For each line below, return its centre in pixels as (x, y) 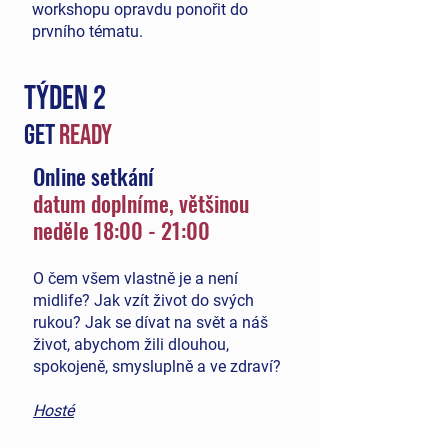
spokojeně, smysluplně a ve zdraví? (159, 366)
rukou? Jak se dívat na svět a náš (150, 322)
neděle (61, 230)
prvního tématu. (87, 31)
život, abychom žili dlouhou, (131, 344)
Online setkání (96, 176)
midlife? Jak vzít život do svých (143, 300)
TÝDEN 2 (65, 99)
